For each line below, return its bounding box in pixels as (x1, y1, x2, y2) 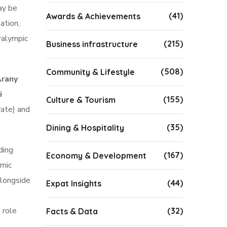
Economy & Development (46, 150, 146, 161)
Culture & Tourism (46, 95, 116, 105)
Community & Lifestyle (46, 67, 135, 77)
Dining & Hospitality (46, 123, 124, 133)
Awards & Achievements (46, 11, 140, 21)
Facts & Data (46, 206, 98, 216)
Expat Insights (46, 178, 101, 188)
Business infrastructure (46, 39, 138, 49)
